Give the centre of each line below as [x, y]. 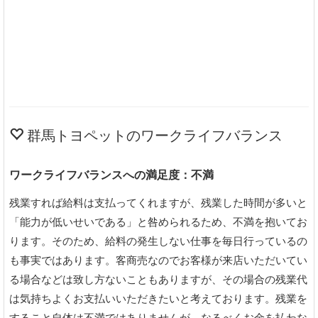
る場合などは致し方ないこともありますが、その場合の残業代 [158, 279]
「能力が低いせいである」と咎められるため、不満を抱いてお [158, 222]
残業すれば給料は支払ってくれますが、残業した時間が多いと [158, 203]
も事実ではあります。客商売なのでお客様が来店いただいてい [158, 260]
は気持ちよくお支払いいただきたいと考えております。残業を [158, 298]
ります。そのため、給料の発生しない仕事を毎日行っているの [158, 241]
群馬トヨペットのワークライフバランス [153, 135]
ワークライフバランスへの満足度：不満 [111, 175]
